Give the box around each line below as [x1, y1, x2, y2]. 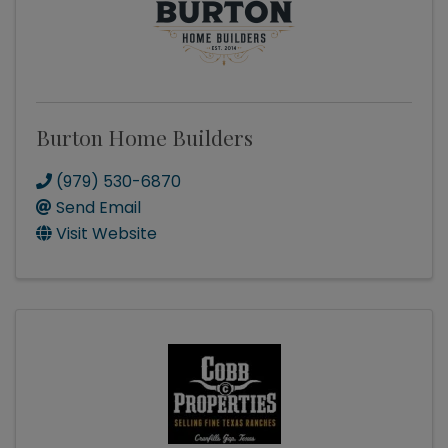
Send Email [56, 196, 141, 220]
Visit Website [56, 222, 157, 246]
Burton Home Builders [36, 123, 253, 152]
